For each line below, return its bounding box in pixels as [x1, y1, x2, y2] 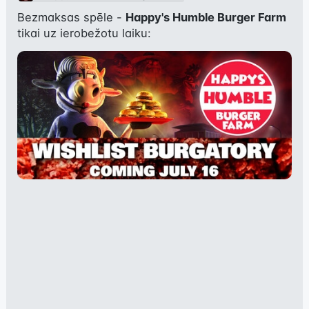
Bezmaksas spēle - [17, 10, 126, 24]
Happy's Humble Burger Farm [125, 10, 286, 24]
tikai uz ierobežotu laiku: [17, 26, 151, 40]
